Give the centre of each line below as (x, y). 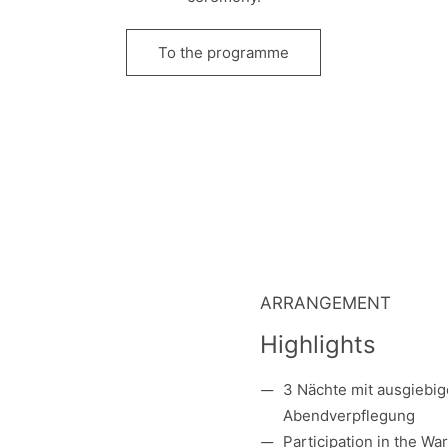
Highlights (318, 344)
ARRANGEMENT (325, 303)
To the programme (224, 52)
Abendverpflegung (348, 415)
